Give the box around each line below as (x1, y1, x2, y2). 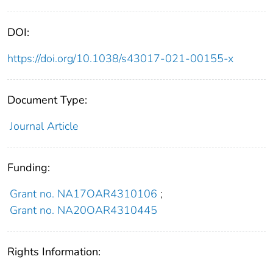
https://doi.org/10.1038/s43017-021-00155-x (7, 51, 233, 66)
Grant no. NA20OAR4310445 (9, 202, 157, 218)
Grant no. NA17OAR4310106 (9, 186, 157, 201)
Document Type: (7, 92, 87, 107)
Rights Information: (7, 244, 101, 259)
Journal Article (9, 118, 78, 133)
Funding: (7, 160, 50, 175)
